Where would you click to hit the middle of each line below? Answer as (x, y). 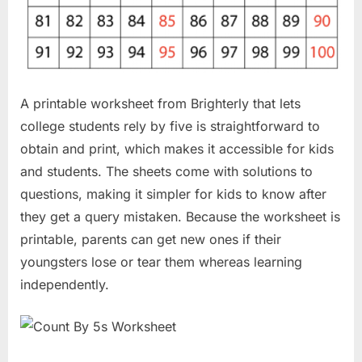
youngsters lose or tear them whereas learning (161, 261)
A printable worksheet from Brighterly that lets (160, 103)
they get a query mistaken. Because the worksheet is (180, 216)
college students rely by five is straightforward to (170, 126)
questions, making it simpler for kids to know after (173, 194)
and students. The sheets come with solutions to (166, 171)
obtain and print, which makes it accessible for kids (177, 148)
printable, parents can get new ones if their (151, 239)
